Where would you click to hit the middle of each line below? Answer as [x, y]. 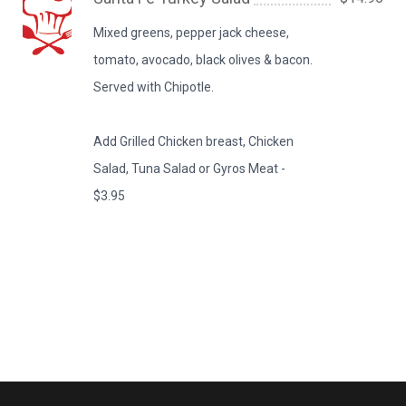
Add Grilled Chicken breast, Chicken [194, 141]
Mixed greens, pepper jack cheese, [192, 33]
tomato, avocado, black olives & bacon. [203, 60]
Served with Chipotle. [154, 87]
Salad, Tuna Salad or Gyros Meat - [190, 169]
